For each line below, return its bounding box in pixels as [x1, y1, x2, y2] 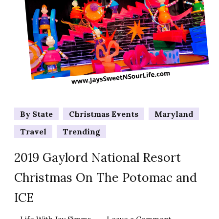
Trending [63, 126, 100, 136]
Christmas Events [69, 109, 138, 119]
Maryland [154, 109, 193, 119]
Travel [20, 126, 46, 136]
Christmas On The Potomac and [14, 169, 197, 185]
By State [20, 109, 53, 119]
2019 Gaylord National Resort [14, 149, 181, 165]
